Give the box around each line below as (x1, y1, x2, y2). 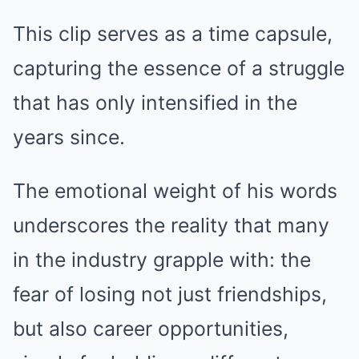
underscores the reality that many (13, 213, 329, 238)
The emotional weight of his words (13, 179, 337, 204)
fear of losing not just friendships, (13, 282, 327, 307)
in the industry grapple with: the (13, 248, 311, 272)
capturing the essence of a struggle (13, 56, 345, 81)
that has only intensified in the (13, 91, 297, 115)
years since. (13, 125, 125, 150)
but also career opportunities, (13, 317, 288, 341)
